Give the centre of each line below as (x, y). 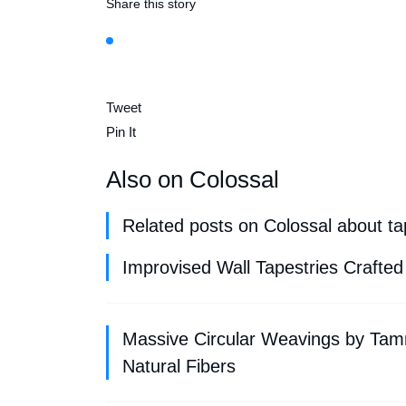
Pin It (121, 131)
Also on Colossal (193, 179)
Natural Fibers (179, 366)
